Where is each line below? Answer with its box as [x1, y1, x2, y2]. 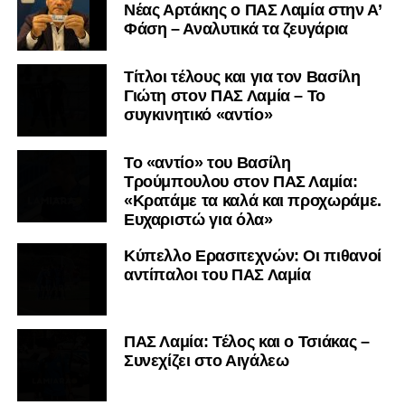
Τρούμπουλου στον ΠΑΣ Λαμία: [123, 172, 358, 191]
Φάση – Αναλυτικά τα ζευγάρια [123, 19, 349, 38]
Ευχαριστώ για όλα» [123, 210, 273, 229]
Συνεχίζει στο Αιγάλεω [123, 351, 289, 370]
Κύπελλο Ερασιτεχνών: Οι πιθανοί [123, 246, 381, 265]
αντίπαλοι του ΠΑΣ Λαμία [123, 265, 311, 284]
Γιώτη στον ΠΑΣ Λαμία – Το [123, 86, 326, 105]
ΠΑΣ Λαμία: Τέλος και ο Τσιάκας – [123, 332, 370, 351]
